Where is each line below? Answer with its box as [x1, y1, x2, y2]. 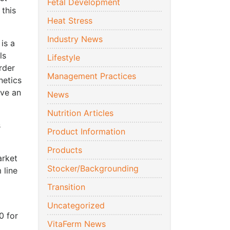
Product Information [47, 126, 125, 137]
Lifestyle [47, 52, 80, 63]
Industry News [47, 34, 103, 45]
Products [47, 145, 82, 156]
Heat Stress [47, 15, 92, 26]
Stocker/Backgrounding [47, 163, 139, 174]
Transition [47, 182, 85, 193]
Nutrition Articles [47, 108, 113, 119]
